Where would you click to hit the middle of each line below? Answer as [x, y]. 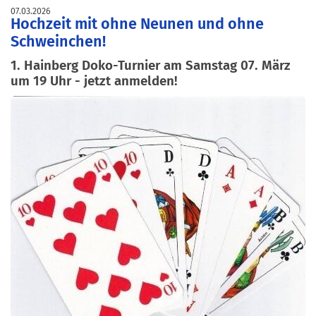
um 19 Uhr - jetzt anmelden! [94, 81]
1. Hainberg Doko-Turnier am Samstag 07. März [151, 66]
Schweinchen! [58, 42]
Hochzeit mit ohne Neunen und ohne [137, 24]
